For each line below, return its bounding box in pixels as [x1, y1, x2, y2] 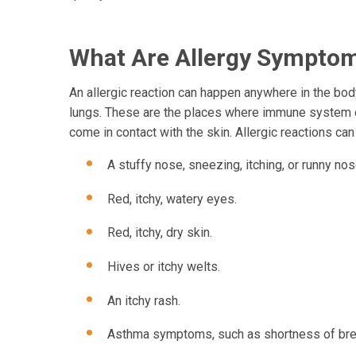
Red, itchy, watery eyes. [107, 191, 237, 207]
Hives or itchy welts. [107, 258, 220, 274]
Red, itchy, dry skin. [107, 225, 212, 241]
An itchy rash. [107, 292, 180, 308]
